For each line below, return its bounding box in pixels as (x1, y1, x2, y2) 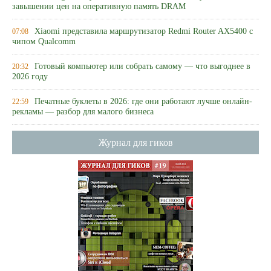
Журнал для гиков (98, 137, 173, 148)
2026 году (12, 72, 48, 82)
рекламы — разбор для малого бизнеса (12, 107, 154, 117)
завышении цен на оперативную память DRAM (12, 2, 186, 12)
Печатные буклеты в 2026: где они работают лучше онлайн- (34, 97, 252, 106)
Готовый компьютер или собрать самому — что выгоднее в (34, 62, 250, 71)
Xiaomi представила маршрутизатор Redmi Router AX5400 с (34, 27, 253, 36)
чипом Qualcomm (12, 37, 76, 47)
